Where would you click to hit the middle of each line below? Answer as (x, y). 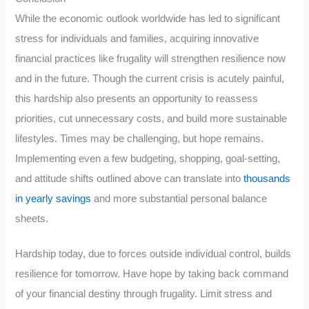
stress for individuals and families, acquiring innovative (137, 39)
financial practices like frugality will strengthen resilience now (151, 59)
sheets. (32, 219)
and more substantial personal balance (179, 199)
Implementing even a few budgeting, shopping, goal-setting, (148, 159)
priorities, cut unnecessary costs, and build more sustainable (151, 119)
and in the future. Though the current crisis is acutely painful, (150, 79)
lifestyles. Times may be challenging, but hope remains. (140, 139)
